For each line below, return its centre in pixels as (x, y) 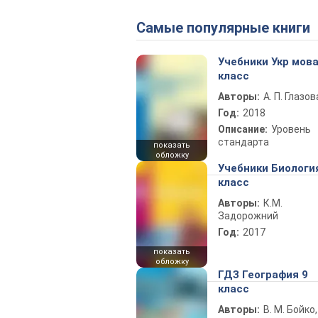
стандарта (243, 142)
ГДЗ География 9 (263, 275)
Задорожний (248, 216)
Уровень (291, 129)
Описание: (243, 129)
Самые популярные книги (228, 28)
